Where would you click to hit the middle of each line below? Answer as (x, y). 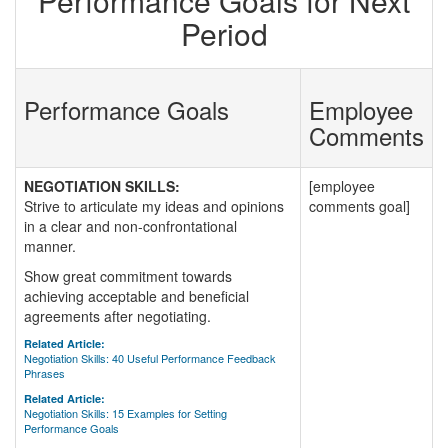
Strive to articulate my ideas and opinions (154, 206)
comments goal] (359, 206)
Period (224, 33)
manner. (50, 246)
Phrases (44, 373)
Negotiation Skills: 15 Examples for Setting (125, 413)
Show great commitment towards (128, 276)
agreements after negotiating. (117, 316)
